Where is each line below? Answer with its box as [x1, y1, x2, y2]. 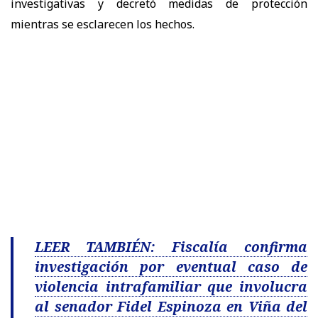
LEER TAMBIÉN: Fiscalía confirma [35, 237, 307, 256]
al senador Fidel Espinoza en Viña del [35, 297, 307, 316]
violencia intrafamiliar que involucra [35, 277, 307, 296]
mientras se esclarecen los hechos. [11, 16, 194, 32]
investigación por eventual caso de [35, 257, 307, 276]
